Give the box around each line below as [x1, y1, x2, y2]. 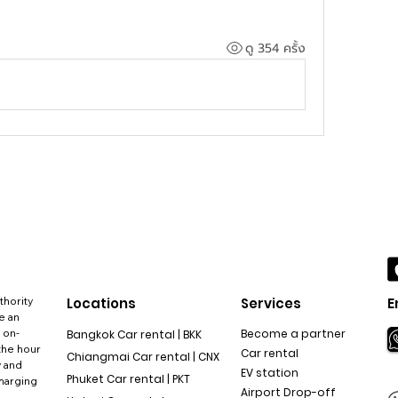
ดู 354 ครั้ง [244, 38, 306, 58]
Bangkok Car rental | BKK [67, 327, 204, 343]
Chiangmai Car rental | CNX [67, 349, 219, 365]
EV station [241, 365, 298, 381]
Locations [67, 294, 136, 314]
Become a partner [241, 326, 346, 342]
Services [241, 294, 301, 314]
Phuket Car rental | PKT [67, 371, 190, 387]
